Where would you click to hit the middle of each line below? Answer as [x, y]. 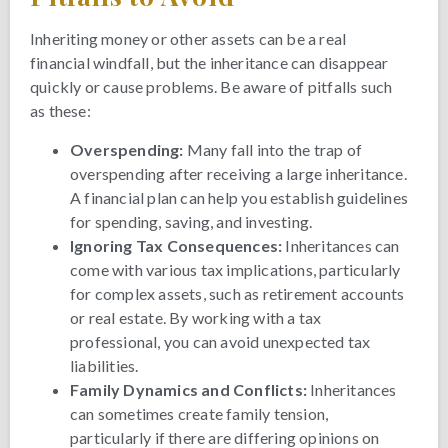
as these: [60, 111]
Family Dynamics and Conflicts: [188, 389]
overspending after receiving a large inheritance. [238, 173]
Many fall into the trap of [273, 149]
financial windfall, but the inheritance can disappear [209, 63]
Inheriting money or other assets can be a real [188, 39]
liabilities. [104, 365]
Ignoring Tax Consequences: [176, 245]
